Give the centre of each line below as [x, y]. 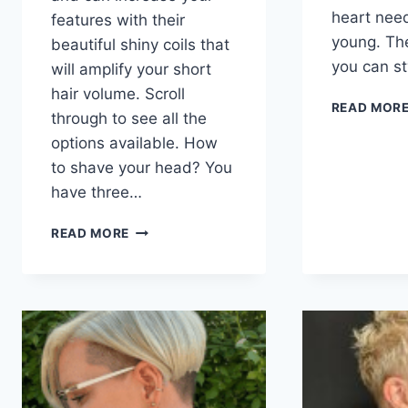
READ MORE [91, 234]
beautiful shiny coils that [140, 45]
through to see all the [129, 119]
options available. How [134, 143]
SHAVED [156, 267]
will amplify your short [131, 70]
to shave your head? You [142, 168]
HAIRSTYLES [171, 286]
